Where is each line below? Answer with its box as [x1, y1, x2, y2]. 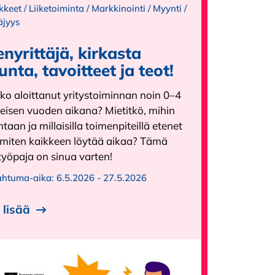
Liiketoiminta [29, 2, 84, 15]
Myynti [153, 2, 182, 15]
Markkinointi [91, 2, 145, 15]
